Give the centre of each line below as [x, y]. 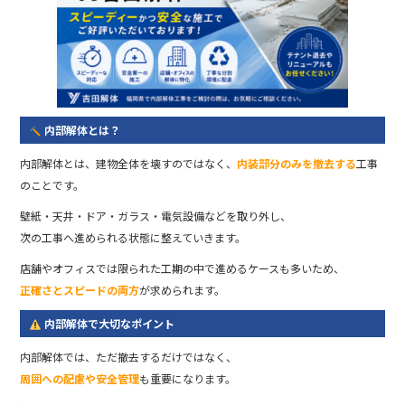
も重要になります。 [188, 379]
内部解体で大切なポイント [108, 324]
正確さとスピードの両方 [80, 290]
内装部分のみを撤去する [297, 164]
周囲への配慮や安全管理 [80, 379]
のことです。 [52, 185]
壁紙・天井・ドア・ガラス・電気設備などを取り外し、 [156, 216]
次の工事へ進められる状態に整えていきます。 [133, 238]
